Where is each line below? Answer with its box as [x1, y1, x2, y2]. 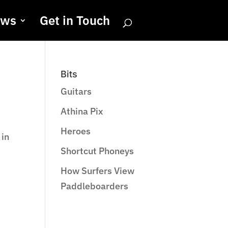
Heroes [61, 125, 91, 137]
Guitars [61, 85, 92, 97]
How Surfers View [61, 165, 135, 177]
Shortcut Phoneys [61, 145, 134, 157]
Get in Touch [39, 12, 110, 28]
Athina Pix [61, 105, 104, 117]
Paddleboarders [61, 180, 129, 192]
